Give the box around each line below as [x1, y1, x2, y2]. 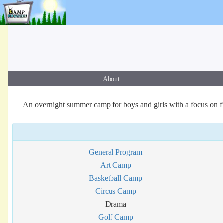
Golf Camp [98, 213, 133, 221]
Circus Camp [95, 187, 136, 195]
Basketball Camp [89, 174, 143, 182]
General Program [89, 148, 143, 156]
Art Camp [100, 161, 131, 169]
